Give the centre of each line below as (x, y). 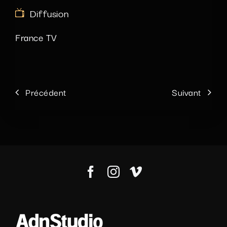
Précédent (46, 92)
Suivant (187, 92)
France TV (36, 37)
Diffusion (49, 15)
